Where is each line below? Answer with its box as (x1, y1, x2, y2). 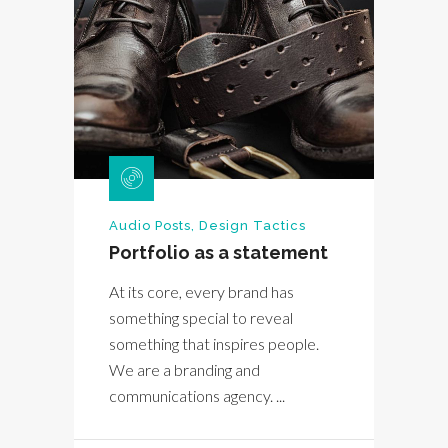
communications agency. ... (109, 386, 285, 406)
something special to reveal (109, 308, 293, 328)
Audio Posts (109, 218, 191, 234)
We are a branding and (109, 360, 260, 380)
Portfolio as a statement (109, 242, 328, 264)
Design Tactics (199, 218, 306, 234)
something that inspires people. (109, 334, 319, 354)
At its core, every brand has (109, 282, 294, 302)
